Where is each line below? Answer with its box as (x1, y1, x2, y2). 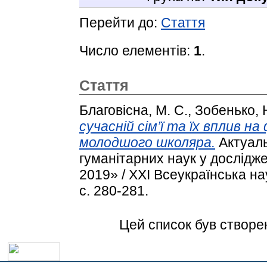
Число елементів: (79, 42, 194, 58)
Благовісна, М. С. (79, 102, 188, 118)
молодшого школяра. (79, 134, 215, 150)
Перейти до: (79, 14, 161, 30)
